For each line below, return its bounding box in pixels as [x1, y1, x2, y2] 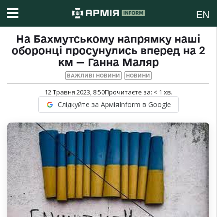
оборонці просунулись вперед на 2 [11, 45, 205, 57]
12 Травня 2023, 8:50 [44, 88, 105, 97]
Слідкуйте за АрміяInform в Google [57, 100, 171, 109]
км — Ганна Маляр [58, 56, 159, 68]
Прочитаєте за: [104, 88, 154, 97]
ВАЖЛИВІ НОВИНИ [66, 73, 120, 79]
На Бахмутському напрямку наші [16, 33, 201, 45]
